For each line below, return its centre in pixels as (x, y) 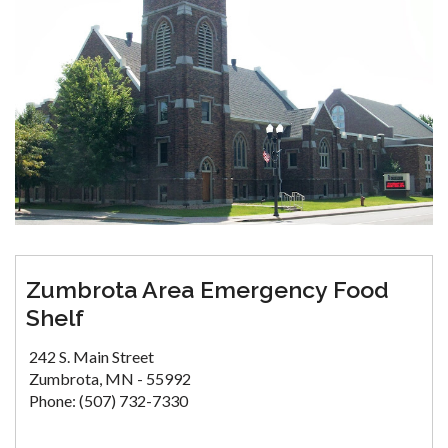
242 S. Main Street (91, 357)
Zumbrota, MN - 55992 (110, 379)
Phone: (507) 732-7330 (108, 401)
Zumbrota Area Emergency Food (207, 290)
